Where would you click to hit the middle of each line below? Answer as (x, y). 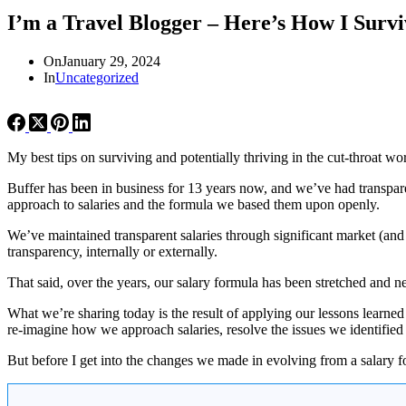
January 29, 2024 (111, 61)
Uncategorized (97, 77)
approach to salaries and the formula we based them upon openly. (193, 204)
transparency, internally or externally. (112, 251)
